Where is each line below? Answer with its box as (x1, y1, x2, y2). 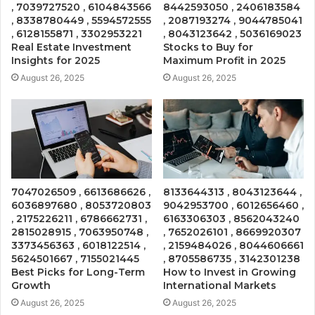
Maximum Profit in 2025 (163, 53, 285, 67)
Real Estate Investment (11, 40, 131, 53)
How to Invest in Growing (163, 265, 296, 278)
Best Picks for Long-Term (11, 265, 145, 278)
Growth (11, 278, 51, 292)
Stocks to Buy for (163, 40, 253, 53)
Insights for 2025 (11, 53, 100, 67)
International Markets (163, 278, 276, 292)
